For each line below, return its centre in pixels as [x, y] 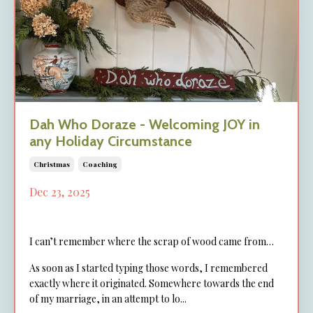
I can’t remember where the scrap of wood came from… [152, 241]
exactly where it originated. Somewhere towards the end [152, 283]
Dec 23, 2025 [60, 191]
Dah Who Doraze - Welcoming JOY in [145, 124]
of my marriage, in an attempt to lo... [108, 298]
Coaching [100, 164]
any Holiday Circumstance [111, 141]
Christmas [52, 164]
